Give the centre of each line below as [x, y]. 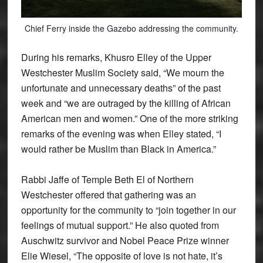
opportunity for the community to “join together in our [128, 210]
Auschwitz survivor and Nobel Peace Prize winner [125, 241]
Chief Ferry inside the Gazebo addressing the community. [131, 28]
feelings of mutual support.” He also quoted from [120, 225]
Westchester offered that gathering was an [108, 195]
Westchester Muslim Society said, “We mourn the [122, 73]
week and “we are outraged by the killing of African [126, 103]
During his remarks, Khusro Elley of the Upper [116, 58]
